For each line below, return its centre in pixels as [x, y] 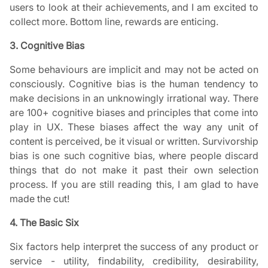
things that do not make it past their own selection [134, 170]
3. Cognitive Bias [47, 46]
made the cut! [39, 199]
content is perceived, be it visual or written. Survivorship [134, 141]
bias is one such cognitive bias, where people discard [134, 156]
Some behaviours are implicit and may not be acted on [134, 70]
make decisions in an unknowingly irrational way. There [134, 98]
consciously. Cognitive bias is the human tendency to [134, 84]
